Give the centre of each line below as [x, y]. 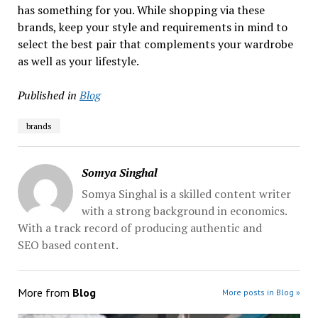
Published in [47, 95]
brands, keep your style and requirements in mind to [152, 27]
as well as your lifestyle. [78, 61]
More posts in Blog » [262, 292]
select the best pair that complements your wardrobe [155, 44]
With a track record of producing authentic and [139, 228]
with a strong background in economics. [184, 211]
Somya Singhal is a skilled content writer [186, 194]
